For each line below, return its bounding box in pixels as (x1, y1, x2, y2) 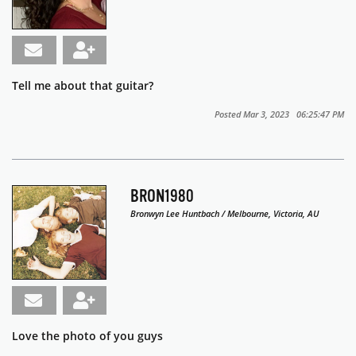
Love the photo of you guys (12, 328, 166, 344)
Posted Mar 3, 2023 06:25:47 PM (215, 108, 344, 121)
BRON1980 (130, 186, 195, 207)
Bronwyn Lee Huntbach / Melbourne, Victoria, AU (130, 207, 320, 220)
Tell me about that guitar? (12, 78, 153, 94)
